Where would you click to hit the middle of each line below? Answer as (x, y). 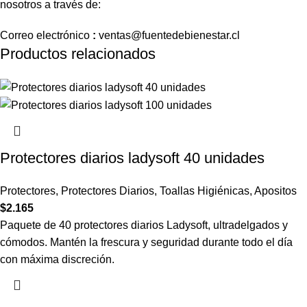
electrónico (63, 35)
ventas (115, 35)
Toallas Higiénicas (205, 191)
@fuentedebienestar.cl (185, 35)
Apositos (275, 191)
